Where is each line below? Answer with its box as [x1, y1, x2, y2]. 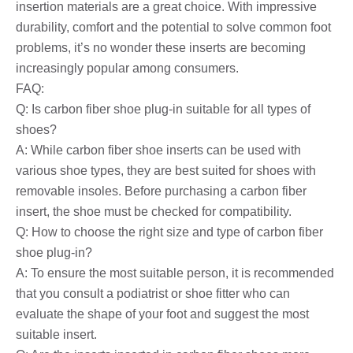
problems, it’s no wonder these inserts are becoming [16, 40, 306, 54]
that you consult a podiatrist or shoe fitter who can [16, 286, 290, 300]
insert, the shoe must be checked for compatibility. [16, 204, 292, 218]
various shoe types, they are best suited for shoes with [16, 163, 316, 177]
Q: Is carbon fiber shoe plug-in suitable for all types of [16, 102, 310, 116]
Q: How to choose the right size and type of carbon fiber [16, 225, 323, 239]
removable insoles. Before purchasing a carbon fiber [16, 184, 307, 198]
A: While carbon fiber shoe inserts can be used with [16, 143, 301, 157]
